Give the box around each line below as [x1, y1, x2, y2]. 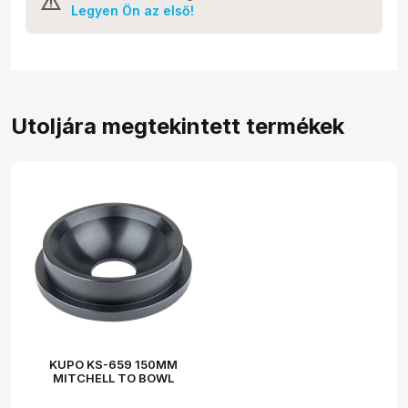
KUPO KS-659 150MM [48, 356, 178, 372]
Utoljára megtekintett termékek [11, 112, 344, 139]
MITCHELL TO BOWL [52, 370, 174, 385]
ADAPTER [85, 383, 141, 399]
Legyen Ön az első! [71, 2, 194, 18]
